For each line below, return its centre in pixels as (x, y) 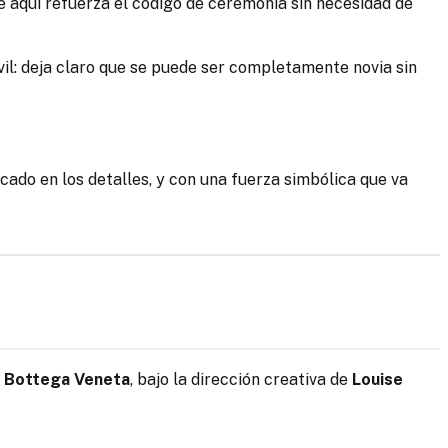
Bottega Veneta (67, 380)
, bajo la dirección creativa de (241, 380)
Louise (377, 380)
